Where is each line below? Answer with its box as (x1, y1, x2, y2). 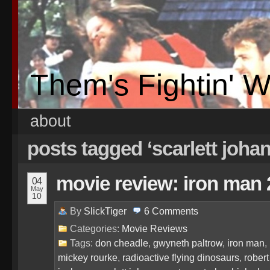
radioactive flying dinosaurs (122, 252, 239, 263)
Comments (152, 206, 198, 216)
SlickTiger (84, 206, 127, 216)
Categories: (70, 223, 122, 234)
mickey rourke (58, 252, 118, 263)
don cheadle (95, 237, 148, 248)
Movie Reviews (122, 223, 187, 234)
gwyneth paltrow (153, 237, 222, 248)
